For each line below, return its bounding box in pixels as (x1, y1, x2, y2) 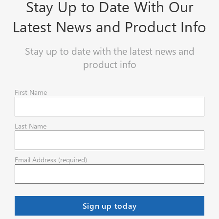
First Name (15, 87, 47, 97)
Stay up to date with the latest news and (24, 44, 195, 57)
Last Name (15, 121, 46, 131)
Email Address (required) (15, 154, 87, 164)
